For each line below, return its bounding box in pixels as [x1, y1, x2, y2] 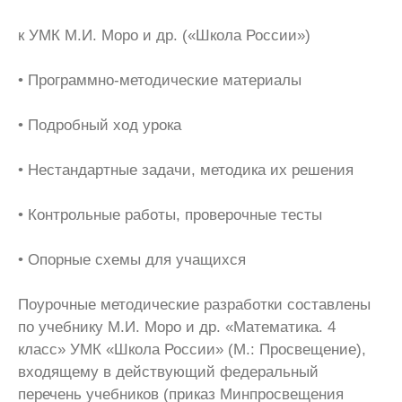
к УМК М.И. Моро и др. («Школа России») [18, 27, 310, 44]
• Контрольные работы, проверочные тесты [18, 206, 322, 223]
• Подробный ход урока [18, 117, 181, 134]
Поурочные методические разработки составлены [18, 296, 371, 313]
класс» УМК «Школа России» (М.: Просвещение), [18, 341, 366, 358]
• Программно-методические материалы [18, 72, 301, 89]
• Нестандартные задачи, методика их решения [18, 162, 354, 179]
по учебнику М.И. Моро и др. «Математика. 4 [18, 319, 336, 336]
